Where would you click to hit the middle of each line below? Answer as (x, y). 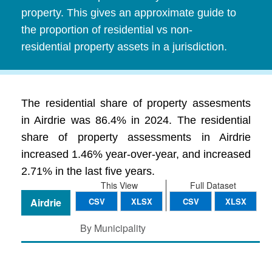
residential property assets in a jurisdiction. (124, 47)
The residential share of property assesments (136, 103)
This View (119, 185)
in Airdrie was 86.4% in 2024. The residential (136, 120)
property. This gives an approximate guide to (129, 13)
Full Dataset (213, 185)
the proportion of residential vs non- (107, 30)
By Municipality (113, 228)
